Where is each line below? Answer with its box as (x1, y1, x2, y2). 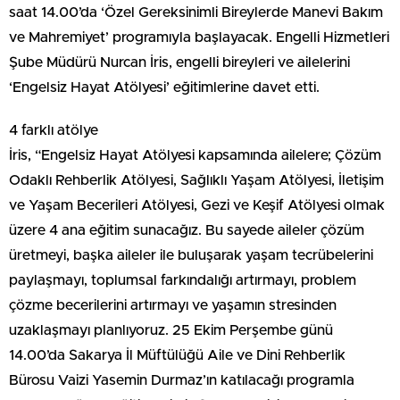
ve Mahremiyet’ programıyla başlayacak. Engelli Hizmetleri (9, 30, 389, 46)
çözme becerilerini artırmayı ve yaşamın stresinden (9, 298, 337, 313)
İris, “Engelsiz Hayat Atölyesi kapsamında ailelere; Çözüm (9, 148, 381, 163)
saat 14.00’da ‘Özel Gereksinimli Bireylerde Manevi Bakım (9, 5, 383, 21)
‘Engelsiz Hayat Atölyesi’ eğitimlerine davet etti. (9, 80, 320, 96)
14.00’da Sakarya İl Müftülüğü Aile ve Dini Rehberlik (9, 348, 346, 363)
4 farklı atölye (9, 123, 98, 138)
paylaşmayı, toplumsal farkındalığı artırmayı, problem (9, 273, 356, 288)
